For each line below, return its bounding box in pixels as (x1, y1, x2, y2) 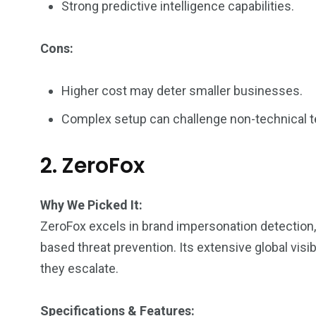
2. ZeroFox (40, 151, 145, 181)
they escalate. (40, 261, 119, 276)
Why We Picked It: (40, 197, 142, 212)
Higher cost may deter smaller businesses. (61, 83, 303, 98)
